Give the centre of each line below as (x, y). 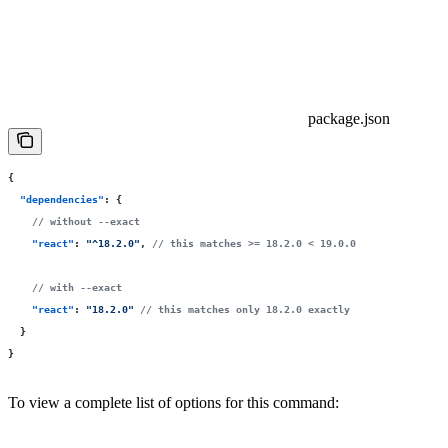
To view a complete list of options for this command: (173, 403)
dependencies (62, 198)
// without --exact (74, 220)
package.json (349, 119)
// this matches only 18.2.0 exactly (242, 308)
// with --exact (65, 286)
